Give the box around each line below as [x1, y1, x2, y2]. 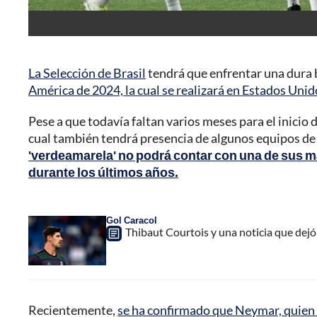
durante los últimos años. [28, 164, 178, 180]
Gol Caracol [106, 214, 157, 226]
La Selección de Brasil [28, 65, 146, 81]
